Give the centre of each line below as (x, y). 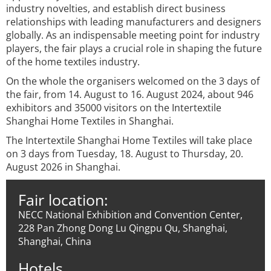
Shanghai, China (55, 241)
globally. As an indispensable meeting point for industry (133, 35)
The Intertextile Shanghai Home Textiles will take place (129, 140)
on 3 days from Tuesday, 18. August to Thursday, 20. (125, 154)
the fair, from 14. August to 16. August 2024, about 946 (130, 94)
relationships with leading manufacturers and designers (134, 22)
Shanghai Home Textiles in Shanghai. (90, 121)
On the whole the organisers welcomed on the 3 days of (133, 81)
